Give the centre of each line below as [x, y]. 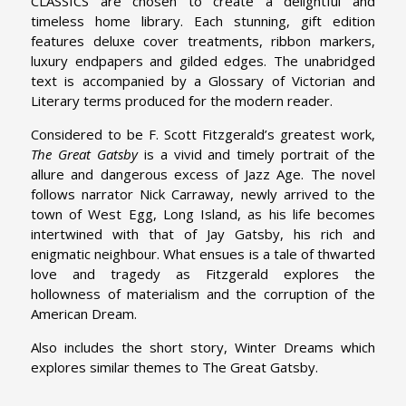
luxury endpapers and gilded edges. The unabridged [203, 60]
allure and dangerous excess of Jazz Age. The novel [203, 174]
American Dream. [86, 313]
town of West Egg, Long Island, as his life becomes [203, 213]
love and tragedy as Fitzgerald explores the [203, 273]
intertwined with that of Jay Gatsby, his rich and [203, 233]
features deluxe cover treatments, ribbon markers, [203, 40]
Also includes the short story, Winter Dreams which [203, 347]
